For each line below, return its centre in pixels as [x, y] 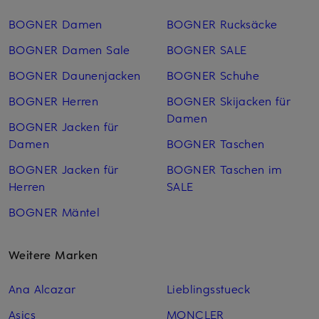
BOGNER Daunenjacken [75, 74]
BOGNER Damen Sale [69, 49]
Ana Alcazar [42, 288]
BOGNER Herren [54, 100]
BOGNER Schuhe [213, 74]
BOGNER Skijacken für [228, 100]
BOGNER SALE [206, 49]
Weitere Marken [53, 254]
